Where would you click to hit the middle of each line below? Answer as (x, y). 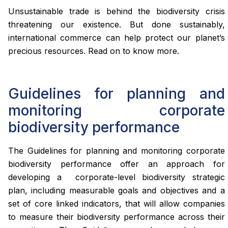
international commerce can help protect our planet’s (117, 38)
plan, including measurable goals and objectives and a (117, 190)
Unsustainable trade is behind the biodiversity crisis (117, 11)
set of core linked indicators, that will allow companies (117, 203)
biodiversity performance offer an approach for (117, 164)
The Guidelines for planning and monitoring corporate (117, 150)
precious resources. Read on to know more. (94, 51)
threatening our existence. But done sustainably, (117, 25)
